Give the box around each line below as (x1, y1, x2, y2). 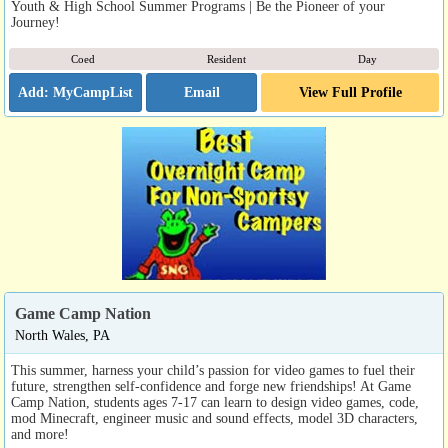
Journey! (11, 14, 60, 31)
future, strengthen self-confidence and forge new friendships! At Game (11, 378, 411, 395)
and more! (11, 426, 69, 443)
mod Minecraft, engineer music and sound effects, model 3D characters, (11, 410, 418, 427)
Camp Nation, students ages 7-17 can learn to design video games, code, (11, 394, 419, 411)
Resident (207, 53, 246, 66)
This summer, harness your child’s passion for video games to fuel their (11, 362, 415, 379)
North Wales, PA (15, 327, 110, 344)
